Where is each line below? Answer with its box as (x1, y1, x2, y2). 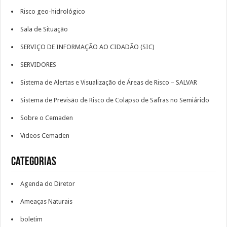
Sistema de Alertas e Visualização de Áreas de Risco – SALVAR (20, 79, 198, 86)
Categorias (11, 156, 57, 168)
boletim (20, 215, 43, 223)
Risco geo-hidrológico (20, 8, 86, 15)
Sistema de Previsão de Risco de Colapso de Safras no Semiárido (20, 96, 210, 104)
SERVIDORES (20, 61, 57, 68)
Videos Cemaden (20, 132, 70, 139)
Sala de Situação (20, 25, 68, 33)
